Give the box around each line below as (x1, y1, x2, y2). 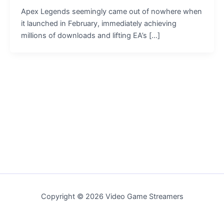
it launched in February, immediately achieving (20, 19, 176, 28)
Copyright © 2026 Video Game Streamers (40, 192, 183, 201)
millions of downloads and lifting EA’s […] (20, 31, 160, 40)
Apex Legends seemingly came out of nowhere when (20, 7, 202, 16)
